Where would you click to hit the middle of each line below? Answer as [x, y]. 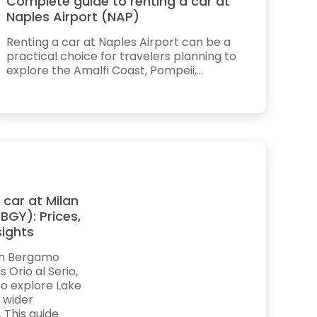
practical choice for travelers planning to [122, 56]
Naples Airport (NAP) [73, 16]
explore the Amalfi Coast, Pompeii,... [105, 70]
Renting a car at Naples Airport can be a [119, 42]
